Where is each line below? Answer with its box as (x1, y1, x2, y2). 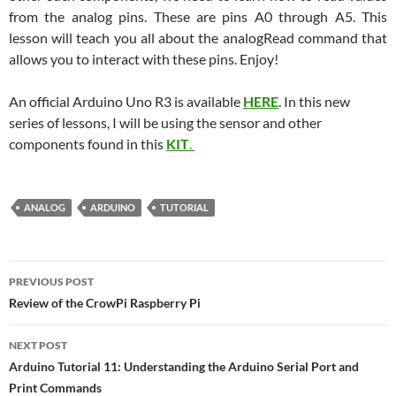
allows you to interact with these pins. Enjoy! (9, 50, 278, 68)
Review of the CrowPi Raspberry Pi (9, 295, 201, 311)
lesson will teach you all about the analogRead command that (9, 29, 387, 47)
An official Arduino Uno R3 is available (9, 93, 243, 110)
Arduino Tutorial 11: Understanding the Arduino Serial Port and (9, 359, 359, 375)
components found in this (9, 135, 166, 153)
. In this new (278, 93, 350, 110)
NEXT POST (9, 339, 67, 353)
